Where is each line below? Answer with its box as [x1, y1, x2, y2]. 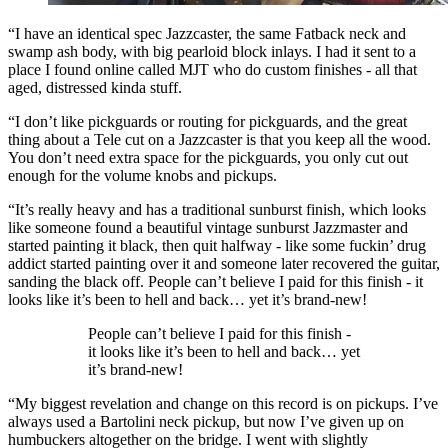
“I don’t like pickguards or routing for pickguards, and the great [8, 112, 407, 130]
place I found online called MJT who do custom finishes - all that [8, 60, 417, 78]
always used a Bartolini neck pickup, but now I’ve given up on [8, 412, 404, 430]
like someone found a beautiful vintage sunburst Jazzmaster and [8, 218, 408, 236]
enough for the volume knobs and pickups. [8, 166, 277, 184]
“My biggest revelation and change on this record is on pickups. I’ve [8, 394, 438, 412]
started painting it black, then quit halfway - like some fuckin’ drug [8, 236, 426, 254]
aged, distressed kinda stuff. [8, 78, 182, 96]
